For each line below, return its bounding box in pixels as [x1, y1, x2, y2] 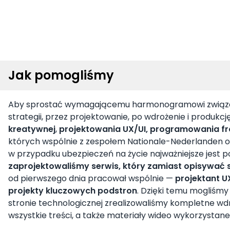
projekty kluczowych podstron [8, 185, 137, 197]
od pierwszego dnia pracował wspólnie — [8, 172, 175, 185]
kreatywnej [8, 123, 55, 136]
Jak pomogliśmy [8, 67, 114, 84]
